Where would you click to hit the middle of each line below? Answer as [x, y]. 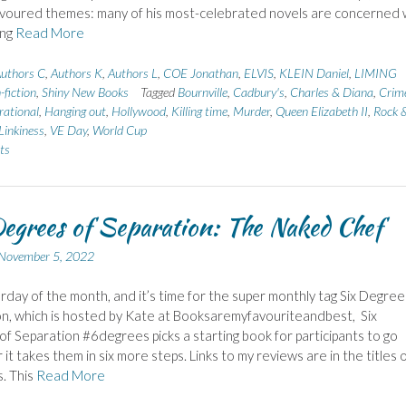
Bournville [202, 92]
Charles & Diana [331, 92]
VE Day [68, 130]
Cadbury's [258, 92]
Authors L [132, 72]
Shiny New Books [85, 92]
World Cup [119, 130]
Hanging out [75, 111]
